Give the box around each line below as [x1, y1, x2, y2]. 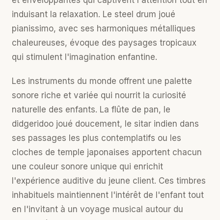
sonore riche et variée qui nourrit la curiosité [12, 90, 186, 100]
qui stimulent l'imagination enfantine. [12, 52, 157, 62]
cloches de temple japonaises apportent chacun [12, 147, 202, 157]
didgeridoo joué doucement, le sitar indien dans [12, 119, 199, 129]
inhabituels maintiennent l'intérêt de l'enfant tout [12, 190, 204, 200]
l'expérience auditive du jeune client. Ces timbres [12, 176, 206, 186]
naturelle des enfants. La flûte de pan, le [12, 105, 170, 114]
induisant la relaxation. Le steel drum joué [12, 9, 175, 19]
